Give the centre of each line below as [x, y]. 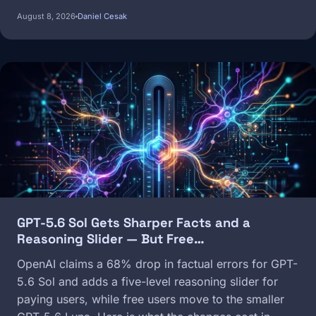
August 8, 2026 [46, 17]
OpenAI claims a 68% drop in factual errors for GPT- [157, 264]
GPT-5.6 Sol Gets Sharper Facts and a [134, 223]
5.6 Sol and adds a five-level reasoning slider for [147, 282]
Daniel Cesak [102, 17]
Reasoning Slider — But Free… [111, 239]
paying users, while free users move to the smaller [151, 299]
